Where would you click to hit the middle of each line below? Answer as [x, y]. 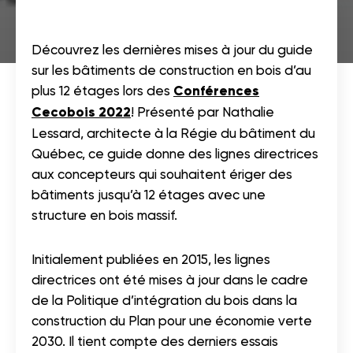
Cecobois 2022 [81, 112]
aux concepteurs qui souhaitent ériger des [162, 174]
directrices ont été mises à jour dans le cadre [170, 279]
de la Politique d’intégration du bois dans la [164, 300]
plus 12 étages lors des [102, 90]
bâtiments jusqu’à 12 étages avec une [149, 194]
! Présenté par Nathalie [203, 111]
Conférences [216, 91]
